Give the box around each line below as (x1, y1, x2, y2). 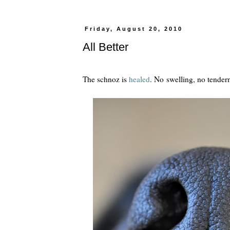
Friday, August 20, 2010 (85, 26, 183, 32)
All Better (83, 40, 128, 53)
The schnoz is (83, 74, 129, 85)
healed (129, 74, 150, 85)
